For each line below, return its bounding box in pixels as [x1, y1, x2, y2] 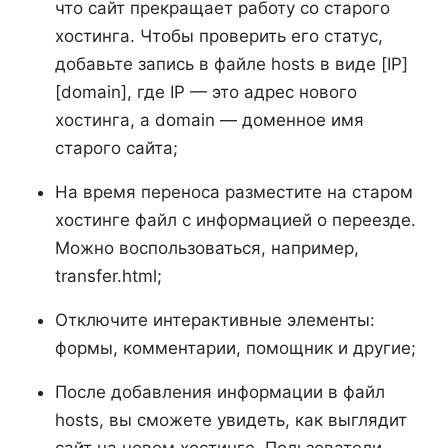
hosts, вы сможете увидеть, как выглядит [55, 409, 407, 430]
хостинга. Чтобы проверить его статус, [55, 25, 383, 46]
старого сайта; [55, 137, 178, 158]
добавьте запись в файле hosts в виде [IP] [55, 53, 408, 74]
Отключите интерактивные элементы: [55, 309, 375, 330]
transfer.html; [55, 265, 162, 286]
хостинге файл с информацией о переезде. [55, 209, 416, 230]
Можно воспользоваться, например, [55, 237, 359, 258]
